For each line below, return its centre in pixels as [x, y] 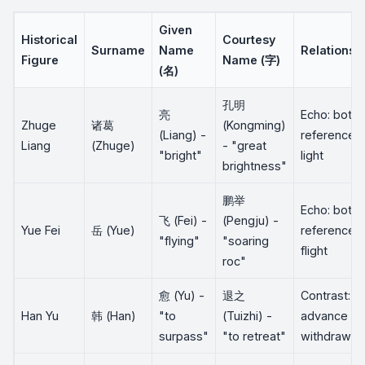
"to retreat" [254, 336]
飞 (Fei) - [183, 220]
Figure [40, 60]
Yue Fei [41, 230]
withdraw [326, 336]
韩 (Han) [114, 316]
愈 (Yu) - [182, 295]
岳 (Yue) [113, 230]
